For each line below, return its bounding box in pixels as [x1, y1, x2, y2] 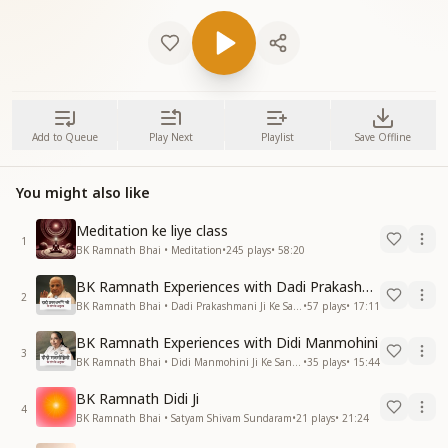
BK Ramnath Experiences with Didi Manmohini [76, 332, 378, 352]
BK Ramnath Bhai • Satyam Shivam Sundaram [76, 410, 292, 425]
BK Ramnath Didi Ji [76, 388, 199, 408]
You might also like [16, 183, 150, 202]
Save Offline [355, 130, 412, 144]
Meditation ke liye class [76, 220, 228, 240]
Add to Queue [31, 130, 98, 144]
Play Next [148, 130, 193, 144]
